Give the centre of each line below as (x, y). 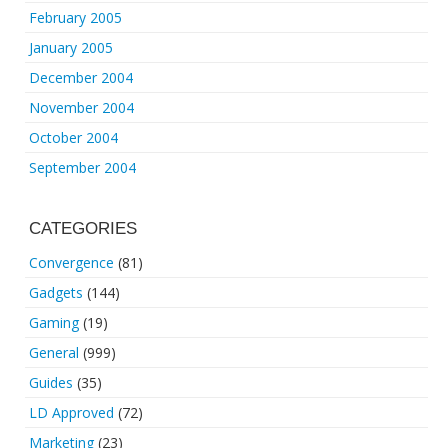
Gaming (54, 322)
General (54, 352)
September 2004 (82, 167)
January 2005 (71, 47)
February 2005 (75, 17)
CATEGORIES (83, 228)
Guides (51, 382)
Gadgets (56, 292)
